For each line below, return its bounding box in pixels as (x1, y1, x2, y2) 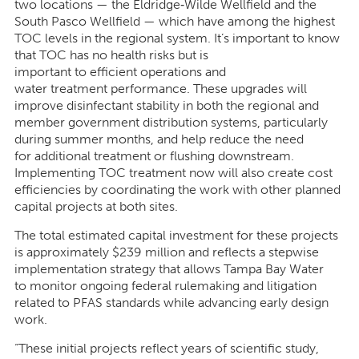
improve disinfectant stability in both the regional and (14, 98, 319, 114)
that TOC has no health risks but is (14, 47, 208, 63)
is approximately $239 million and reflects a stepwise (14, 244, 319, 260)
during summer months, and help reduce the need (14, 131, 304, 147)
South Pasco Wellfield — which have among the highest (14, 14, 335, 30)
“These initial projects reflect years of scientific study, (14, 341, 319, 357)
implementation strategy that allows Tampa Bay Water (14, 261, 324, 277)
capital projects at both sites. (14, 199, 178, 215)
